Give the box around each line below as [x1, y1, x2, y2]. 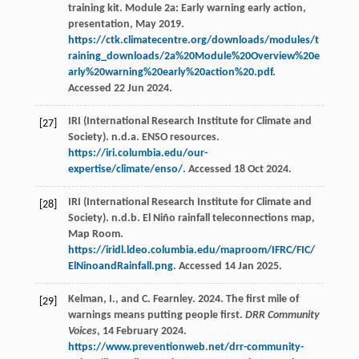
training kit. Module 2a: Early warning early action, [67, 2, 306, 15]
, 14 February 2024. [96, 325, 187, 338]
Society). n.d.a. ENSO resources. [67, 131, 220, 144]
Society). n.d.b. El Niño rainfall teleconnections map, [67, 212, 315, 225]
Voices [67, 325, 97, 338]
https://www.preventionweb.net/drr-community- [67, 341, 304, 354]
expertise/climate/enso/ [67, 163, 183, 176]
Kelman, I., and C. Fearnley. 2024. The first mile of [67, 293, 299, 306]
